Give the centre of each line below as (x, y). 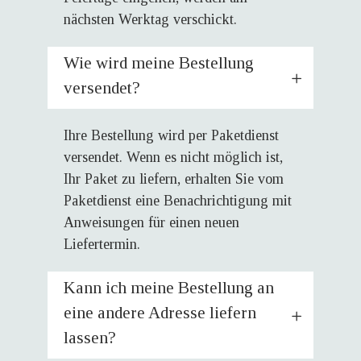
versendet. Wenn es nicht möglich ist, (173, 157)
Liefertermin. (102, 244)
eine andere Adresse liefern (160, 313)
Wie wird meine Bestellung (159, 63)
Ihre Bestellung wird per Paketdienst (171, 135)
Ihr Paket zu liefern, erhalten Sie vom (174, 179)
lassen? (90, 338)
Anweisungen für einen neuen (151, 222)
